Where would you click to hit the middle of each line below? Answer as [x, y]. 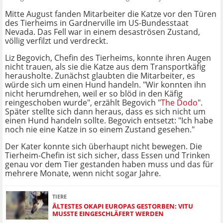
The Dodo [179, 103]
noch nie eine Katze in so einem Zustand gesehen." [100, 130]
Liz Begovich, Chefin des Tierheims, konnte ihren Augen [108, 58]
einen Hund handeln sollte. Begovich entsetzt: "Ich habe [109, 121]
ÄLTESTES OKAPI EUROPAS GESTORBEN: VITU [123, 206]
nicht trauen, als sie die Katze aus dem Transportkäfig [105, 67]
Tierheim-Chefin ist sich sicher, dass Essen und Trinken [108, 156]
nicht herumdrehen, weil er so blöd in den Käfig [94, 94]
